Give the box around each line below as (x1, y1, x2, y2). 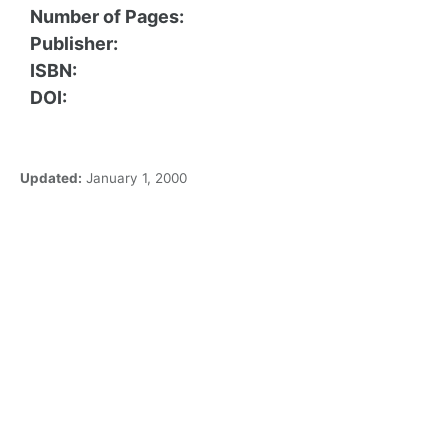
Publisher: (30, 33, 118, 55)
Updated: (16, 170, 82, 187)
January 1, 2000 (85, 170, 187, 187)
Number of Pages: (30, 6, 184, 28)
